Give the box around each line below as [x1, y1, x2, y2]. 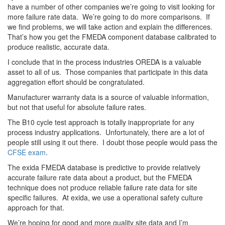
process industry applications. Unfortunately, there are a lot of [8, 127, 204, 138]
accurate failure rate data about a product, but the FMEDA [8, 172, 192, 183]
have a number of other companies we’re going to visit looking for [8, 2, 215, 12]
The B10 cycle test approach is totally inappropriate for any [8, 117, 194, 128]
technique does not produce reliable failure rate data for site [8, 182, 197, 193]
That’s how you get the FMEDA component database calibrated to [8, 32, 216, 42]
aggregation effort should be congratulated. [8, 77, 145, 87]
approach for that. [8, 202, 64, 213]
